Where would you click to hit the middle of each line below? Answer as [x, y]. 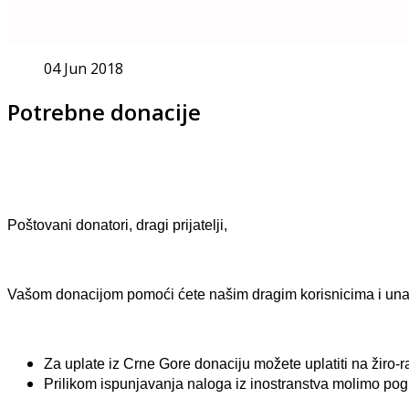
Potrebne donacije [104, 111]
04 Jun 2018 [84, 68]
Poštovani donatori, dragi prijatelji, [117, 225]
